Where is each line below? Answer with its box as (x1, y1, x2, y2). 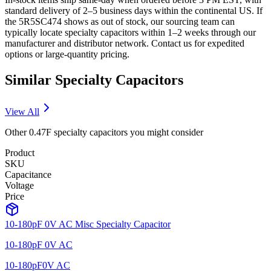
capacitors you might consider (87, 126, 203, 137)
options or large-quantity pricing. (5, 49, 129, 59)
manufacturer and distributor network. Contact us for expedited (5, 38, 244, 48)
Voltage (5, 180, 34, 191)
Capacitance (5, 169, 51, 180)
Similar (5, 71, 55, 88)
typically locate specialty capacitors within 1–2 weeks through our (5, 27, 256, 38)
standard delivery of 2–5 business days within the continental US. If (5, 5, 263, 16)
